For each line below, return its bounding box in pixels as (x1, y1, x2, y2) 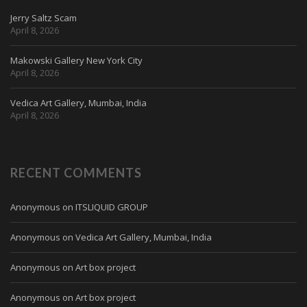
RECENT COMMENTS (10, 164, 142, 180)
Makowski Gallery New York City (10, 53, 143, 66)
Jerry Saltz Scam (10, 11, 77, 24)
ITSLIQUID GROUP (75, 200, 148, 213)
